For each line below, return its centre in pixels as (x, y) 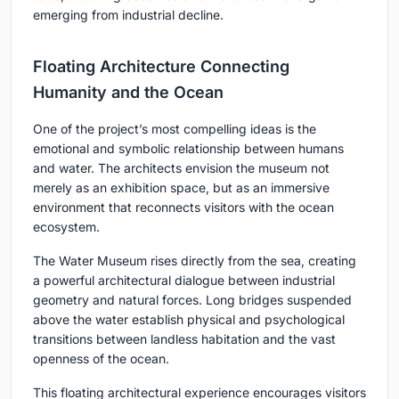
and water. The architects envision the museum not (181, 168)
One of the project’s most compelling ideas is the (175, 129)
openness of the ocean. (101, 359)
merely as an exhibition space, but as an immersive (181, 188)
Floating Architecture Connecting (161, 67)
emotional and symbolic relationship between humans (188, 149)
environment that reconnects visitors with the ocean (183, 208)
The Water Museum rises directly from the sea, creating (195, 261)
